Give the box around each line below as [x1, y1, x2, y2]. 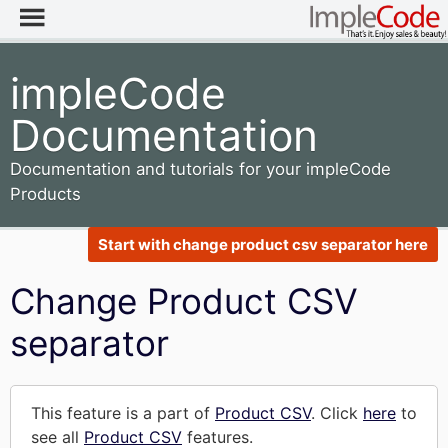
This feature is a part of [31, 403, 215, 423]
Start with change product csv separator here [98, 235, 428, 254]
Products [10, 184, 81, 204]
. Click [311, 403, 363, 423]
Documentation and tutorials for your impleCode [10, 159, 391, 179]
